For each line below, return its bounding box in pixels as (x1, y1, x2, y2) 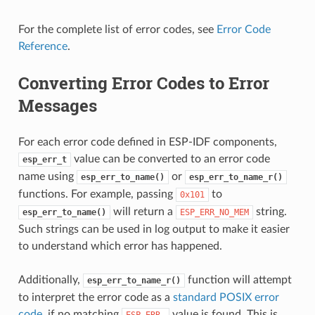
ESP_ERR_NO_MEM (179, 207, 249, 217)
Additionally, (18, 274, 83, 285)
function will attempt (184, 274, 292, 285)
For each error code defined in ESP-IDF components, (18, 136, 277, 148)
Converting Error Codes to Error (18, 71, 269, 94)
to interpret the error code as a (18, 291, 173, 303)
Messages (18, 94, 97, 117)
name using (18, 170, 77, 182)
